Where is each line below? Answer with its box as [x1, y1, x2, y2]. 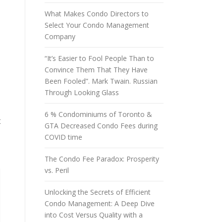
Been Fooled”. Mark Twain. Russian [45, 76, 158, 86]
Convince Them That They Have [45, 65, 148, 74]
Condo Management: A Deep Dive [45, 199, 155, 208]
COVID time [45, 132, 82, 142]
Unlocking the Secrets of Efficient [45, 187, 151, 197]
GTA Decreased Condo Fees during [45, 121, 158, 130]
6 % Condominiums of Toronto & [45, 110, 152, 119]
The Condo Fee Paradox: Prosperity [45, 154, 159, 164]
